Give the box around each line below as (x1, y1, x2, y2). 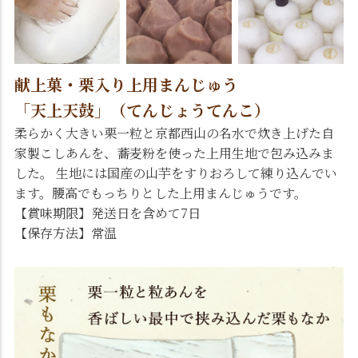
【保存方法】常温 (14, 223, 117, 242)
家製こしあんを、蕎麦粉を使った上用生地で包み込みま (14, 143, 334, 162)
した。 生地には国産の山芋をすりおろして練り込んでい (14, 163, 337, 182)
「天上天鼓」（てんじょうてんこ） (14, 97, 270, 121)
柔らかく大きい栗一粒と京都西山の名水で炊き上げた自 (14, 123, 334, 142)
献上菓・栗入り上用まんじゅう (14, 72, 238, 96)
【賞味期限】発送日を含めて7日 (14, 203, 201, 222)
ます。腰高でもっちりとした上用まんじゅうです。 (14, 183, 307, 202)
